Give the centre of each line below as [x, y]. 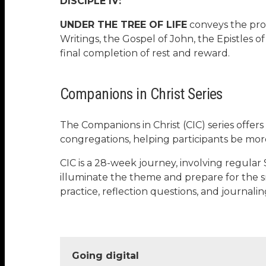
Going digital [105, 255]
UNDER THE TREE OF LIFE [123, 24]
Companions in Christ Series [141, 94]
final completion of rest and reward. [145, 53]
